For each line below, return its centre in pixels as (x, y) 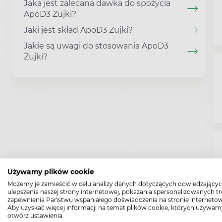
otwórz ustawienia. (36, 216)
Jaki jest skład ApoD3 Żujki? (78, 30)
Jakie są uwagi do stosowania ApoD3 (96, 46)
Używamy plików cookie (51, 172)
